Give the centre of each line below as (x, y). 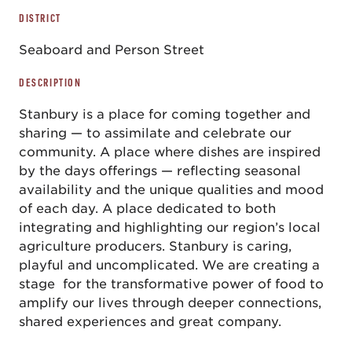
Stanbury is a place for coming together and (165, 114)
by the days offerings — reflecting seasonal (160, 171)
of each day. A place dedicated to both (147, 209)
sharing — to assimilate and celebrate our (155, 133)
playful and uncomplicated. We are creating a (169, 265)
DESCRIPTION (50, 82)
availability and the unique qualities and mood (171, 190)
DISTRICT (40, 18)
